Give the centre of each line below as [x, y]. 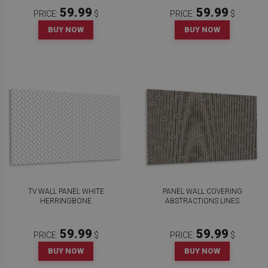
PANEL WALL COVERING [202, 191]
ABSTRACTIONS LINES [202, 201]
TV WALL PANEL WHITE [66, 191]
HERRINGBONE [66, 201]
